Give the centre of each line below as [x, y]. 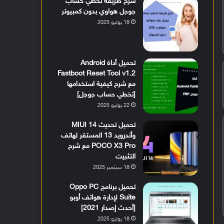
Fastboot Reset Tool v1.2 [97, 74]
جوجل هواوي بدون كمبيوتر [99, 12]
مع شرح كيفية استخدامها [101, 84]
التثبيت [126, 157]
